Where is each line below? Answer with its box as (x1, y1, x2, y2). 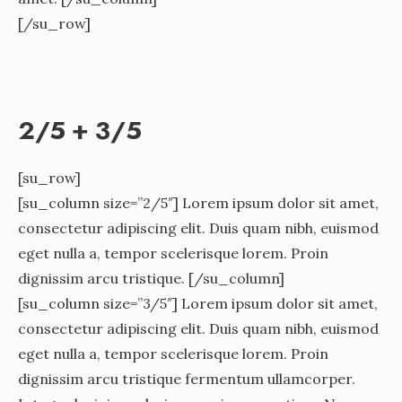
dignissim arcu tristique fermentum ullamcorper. (18, 369, 355, 388)
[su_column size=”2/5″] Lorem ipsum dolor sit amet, (18, 193, 379, 212)
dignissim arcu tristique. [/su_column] (18, 268, 284, 287)
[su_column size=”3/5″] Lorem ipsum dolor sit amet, (18, 293, 378, 312)
